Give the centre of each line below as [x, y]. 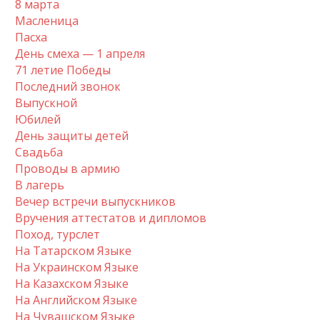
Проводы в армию [67, 168]
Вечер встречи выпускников [95, 201]
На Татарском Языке [73, 250]
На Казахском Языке [72, 283]
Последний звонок [68, 86]
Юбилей [38, 119]
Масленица [47, 20]
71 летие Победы [63, 70]
